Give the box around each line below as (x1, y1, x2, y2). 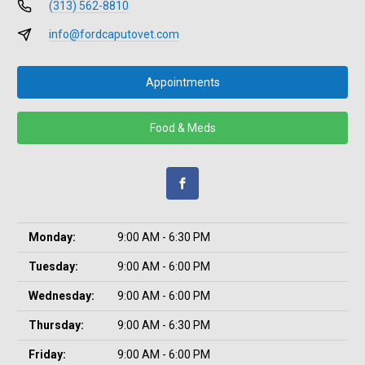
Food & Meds (149, 121, 216, 134)
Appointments (145, 75, 220, 89)
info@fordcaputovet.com (48, 28, 179, 41)
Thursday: (29, 319, 84, 332)
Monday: (29, 231, 76, 244)
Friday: (29, 348, 66, 361)
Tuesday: (29, 260, 78, 273)
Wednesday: (29, 289, 95, 302)
